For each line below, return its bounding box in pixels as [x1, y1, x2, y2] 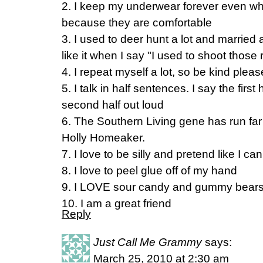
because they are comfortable [62, 16, 212, 29]
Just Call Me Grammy [93, 236, 202, 248]
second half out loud [62, 99, 164, 111]
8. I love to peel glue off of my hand [62, 164, 237, 177]
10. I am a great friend [62, 197, 171, 210]
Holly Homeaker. [62, 131, 145, 144]
